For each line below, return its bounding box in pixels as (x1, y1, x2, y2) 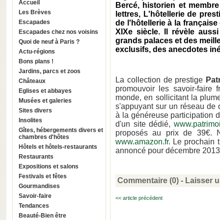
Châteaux (19, 78, 46, 84)
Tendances (19, 202, 49, 209)
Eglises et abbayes (19, 87, 72, 94)
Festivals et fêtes (19, 173, 67, 180)
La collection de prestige (115, 76, 206, 84)
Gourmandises (19, 183, 60, 190)
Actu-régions (19, 48, 55, 55)
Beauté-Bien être (19, 212, 66, 219)
